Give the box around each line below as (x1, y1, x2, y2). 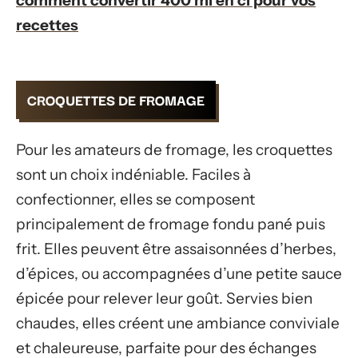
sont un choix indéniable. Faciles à (16, 165, 251, 184)
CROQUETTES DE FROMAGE (27, 89, 205, 110)
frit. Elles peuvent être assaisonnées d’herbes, (16, 239, 336, 258)
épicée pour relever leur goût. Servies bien (16, 288, 312, 308)
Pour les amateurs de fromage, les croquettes (16, 140, 332, 159)
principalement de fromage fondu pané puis (16, 214, 325, 233)
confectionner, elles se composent (16, 189, 255, 209)
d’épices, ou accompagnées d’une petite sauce (16, 264, 342, 283)
